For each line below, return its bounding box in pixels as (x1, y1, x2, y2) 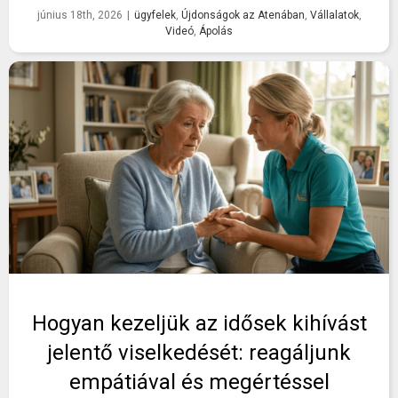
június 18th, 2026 (36, 9, 123, 22)
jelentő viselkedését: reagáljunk (47, 340, 351, 366)
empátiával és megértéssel (68, 370, 330, 395)
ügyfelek (133, 9, 176, 22)
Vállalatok (309, 9, 359, 22)
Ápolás (199, 25, 233, 38)
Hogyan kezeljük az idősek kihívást (31, 311, 367, 337)
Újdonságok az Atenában (180, 9, 305, 22)
